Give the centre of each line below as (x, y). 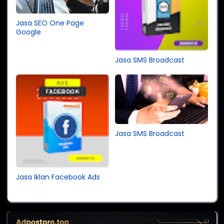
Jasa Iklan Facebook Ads (58, 177)
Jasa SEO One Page (50, 23)
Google (28, 32)
